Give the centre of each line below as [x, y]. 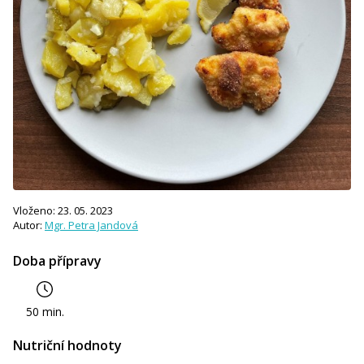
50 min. [45, 311]
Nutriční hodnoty [67, 345]
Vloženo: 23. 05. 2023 [63, 210]
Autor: [29, 225]
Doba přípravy [57, 260]
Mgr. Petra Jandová [91, 225]
